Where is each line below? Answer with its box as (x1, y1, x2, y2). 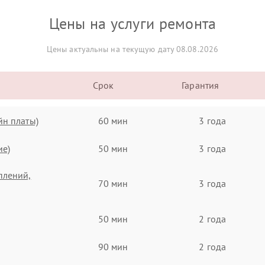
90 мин (98, 240, 128, 253)
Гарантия (182, 79, 219, 91)
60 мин (98, 114, 128, 127)
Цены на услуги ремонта (49, 14, 216, 33)
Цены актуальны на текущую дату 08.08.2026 (46, 44, 219, 54)
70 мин (98, 177, 128, 189)
